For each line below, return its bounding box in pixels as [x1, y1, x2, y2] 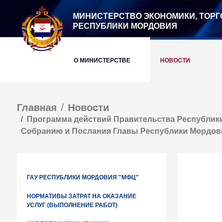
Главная [17, 102, 57, 113]
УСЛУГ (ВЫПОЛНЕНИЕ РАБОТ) [27, 202, 117, 209]
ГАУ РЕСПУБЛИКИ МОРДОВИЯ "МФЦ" [27, 174, 139, 181]
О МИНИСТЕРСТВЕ [74, 57, 130, 64]
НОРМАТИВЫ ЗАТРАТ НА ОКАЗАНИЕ [27, 193, 136, 200]
